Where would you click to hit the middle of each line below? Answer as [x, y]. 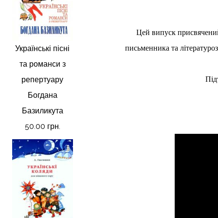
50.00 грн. [42, 126]
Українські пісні [43, 48]
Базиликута [42, 110]
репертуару [43, 79]
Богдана [42, 95]
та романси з [42, 64]
